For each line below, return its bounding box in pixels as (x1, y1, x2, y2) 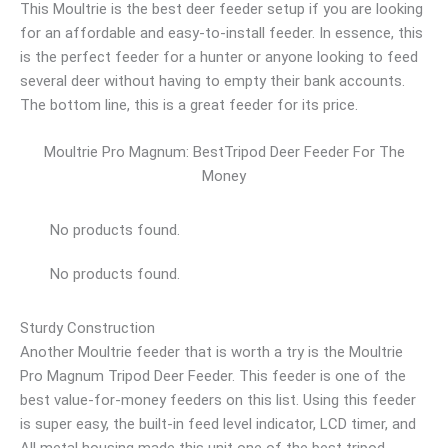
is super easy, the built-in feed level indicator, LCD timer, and (20, 414, 416, 433)
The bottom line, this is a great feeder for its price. (20, 96, 358, 114)
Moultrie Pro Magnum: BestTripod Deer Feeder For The (43, 142, 405, 161)
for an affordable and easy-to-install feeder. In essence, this (20, 24, 423, 42)
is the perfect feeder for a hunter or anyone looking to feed (20, 48, 418, 66)
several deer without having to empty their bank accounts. (20, 72, 405, 90)
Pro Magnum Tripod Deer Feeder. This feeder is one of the (20, 366, 406, 385)
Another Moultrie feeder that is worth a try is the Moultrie (20, 342, 403, 361)
